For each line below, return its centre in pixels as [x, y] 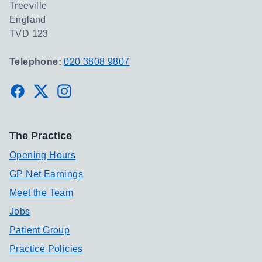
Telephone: [37, 62]
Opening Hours [43, 155]
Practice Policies [46, 249]
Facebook [35, 90]
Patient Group [40, 230]
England [28, 20]
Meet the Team [42, 193]
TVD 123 [29, 34]
